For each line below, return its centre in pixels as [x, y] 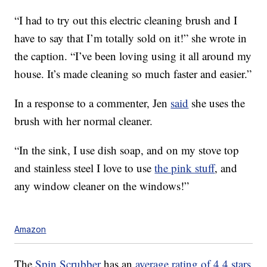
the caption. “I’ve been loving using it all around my [133, 56]
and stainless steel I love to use [85, 168]
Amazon [30, 229]
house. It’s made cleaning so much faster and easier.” [133, 74]
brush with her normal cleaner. [84, 121]
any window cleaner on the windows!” [102, 186]
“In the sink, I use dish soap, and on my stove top [127, 150]
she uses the [217, 103]
